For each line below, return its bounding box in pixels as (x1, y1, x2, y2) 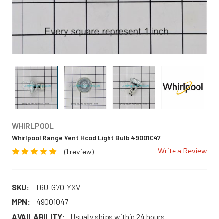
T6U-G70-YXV (35, 182, 80, 192)
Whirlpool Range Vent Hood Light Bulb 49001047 (12, 133, 161, 142)
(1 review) (64, 146, 94, 156)
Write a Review (158, 146, 207, 155)
